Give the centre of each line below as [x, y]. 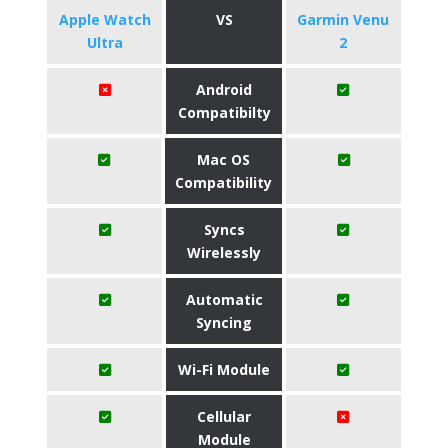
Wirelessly [224, 252]
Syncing [224, 322]
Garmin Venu [343, 19]
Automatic [224, 299]
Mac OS [224, 159]
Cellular [224, 416]
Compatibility [224, 182]
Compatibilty [224, 112]
